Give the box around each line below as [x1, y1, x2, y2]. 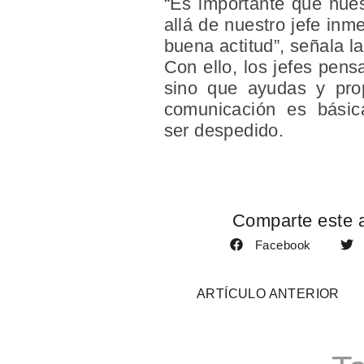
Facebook [254, 237, 311, 252]
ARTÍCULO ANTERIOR [196, 287, 340, 301]
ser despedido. [163, 119, 284, 141]
